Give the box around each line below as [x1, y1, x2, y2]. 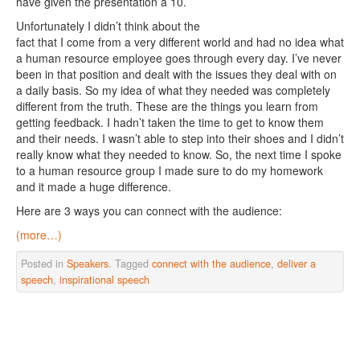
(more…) [16, 227, 62, 243]
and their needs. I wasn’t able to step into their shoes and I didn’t [16, 130, 344, 146]
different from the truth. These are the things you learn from [16, 98, 318, 114]
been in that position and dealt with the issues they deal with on [16, 66, 337, 82]
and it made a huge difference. [16, 178, 171, 194]
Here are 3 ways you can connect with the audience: [16, 202, 282, 219]
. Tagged [108, 256, 152, 271]
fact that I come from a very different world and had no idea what [16, 34, 344, 50]
